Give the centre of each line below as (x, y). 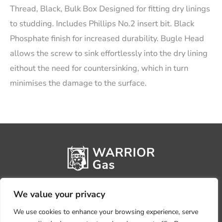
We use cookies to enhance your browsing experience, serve (106, 212)
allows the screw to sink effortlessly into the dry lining (109, 54)
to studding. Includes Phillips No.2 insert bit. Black (102, 24)
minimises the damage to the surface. (78, 83)
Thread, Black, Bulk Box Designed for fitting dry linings (110, 9)
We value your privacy (59, 194)
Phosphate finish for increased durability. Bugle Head (107, 39)
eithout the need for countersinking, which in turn (99, 68)
